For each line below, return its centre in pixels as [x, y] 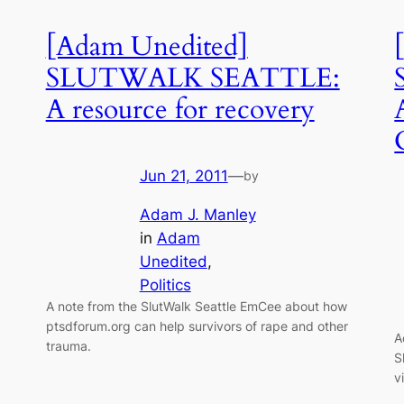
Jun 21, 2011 [184, 175]
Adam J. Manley [197, 214]
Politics [165, 285]
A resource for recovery [180, 110]
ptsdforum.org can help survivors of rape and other [197, 326]
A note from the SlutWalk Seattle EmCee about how [196, 306]
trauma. [68, 345]
